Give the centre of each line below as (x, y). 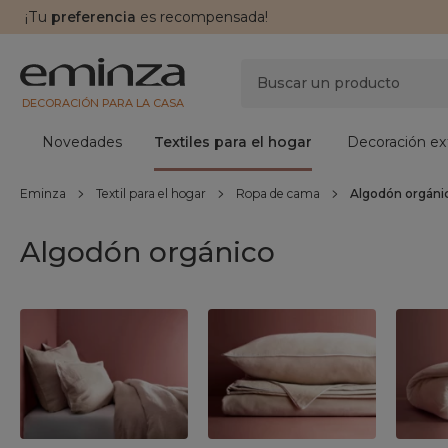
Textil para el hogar (151, 193)
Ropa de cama (278, 193)
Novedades (82, 142)
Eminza (43, 193)
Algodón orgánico (147, 252)
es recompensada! (202, 17)
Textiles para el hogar (233, 142)
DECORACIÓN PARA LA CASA (102, 102)
